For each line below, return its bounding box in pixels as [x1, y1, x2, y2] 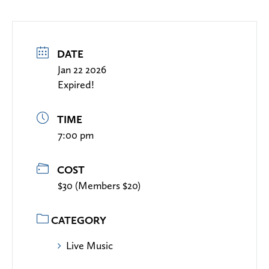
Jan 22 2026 [58, 63, 106, 76]
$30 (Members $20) [58, 179, 141, 192]
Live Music [66, 239, 113, 252]
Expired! [58, 78, 94, 91]
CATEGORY [51, 214, 106, 227]
